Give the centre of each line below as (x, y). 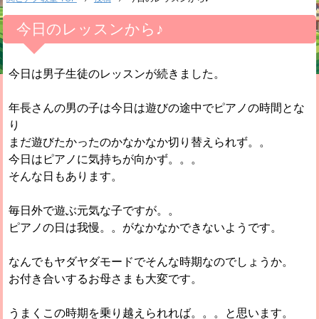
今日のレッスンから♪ (90, 28)
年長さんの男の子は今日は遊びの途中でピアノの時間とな (157, 108)
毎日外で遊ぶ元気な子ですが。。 (94, 210)
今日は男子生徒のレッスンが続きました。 (117, 73)
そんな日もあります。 (66, 176)
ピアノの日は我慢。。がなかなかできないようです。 (146, 227)
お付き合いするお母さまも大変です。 (106, 278)
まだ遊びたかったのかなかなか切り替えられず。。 (140, 142)
